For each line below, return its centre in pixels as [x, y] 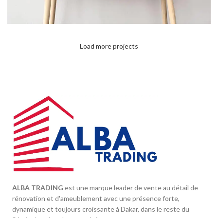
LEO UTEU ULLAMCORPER [68, 47]
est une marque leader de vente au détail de [131, 188]
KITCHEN [68, 49]
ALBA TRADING [38, 188]
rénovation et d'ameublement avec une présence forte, [96, 199]
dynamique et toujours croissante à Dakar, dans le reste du [101, 209]
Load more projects [109, 46]
